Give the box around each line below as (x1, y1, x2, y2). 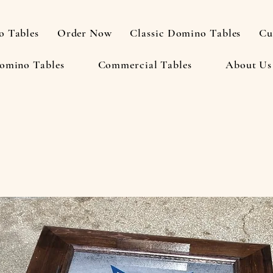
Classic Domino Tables (130, 26, 241, 40)
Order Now (57, 26, 112, 40)
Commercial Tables (97, 58, 192, 71)
